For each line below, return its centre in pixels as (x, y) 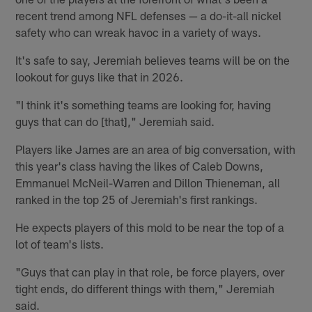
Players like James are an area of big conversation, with (156, 149)
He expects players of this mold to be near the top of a (150, 227)
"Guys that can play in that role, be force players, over (150, 272)
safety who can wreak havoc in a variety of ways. (139, 32)
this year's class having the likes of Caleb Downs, (140, 166)
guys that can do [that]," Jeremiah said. (115, 122)
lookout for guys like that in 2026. (100, 77)
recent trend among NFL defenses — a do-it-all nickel (149, 16)
